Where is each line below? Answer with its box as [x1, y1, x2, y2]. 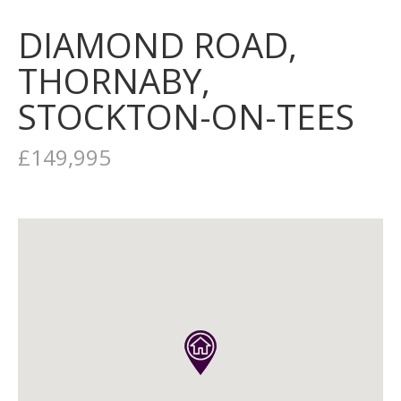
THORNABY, [18, 57, 210, 104]
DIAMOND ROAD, [18, 21, 297, 68]
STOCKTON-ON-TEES [18, 93, 354, 140]
